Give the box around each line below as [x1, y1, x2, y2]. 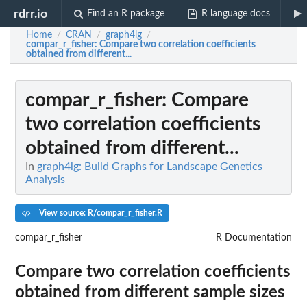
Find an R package [87, 9, 165, 19]
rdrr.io [14, 8, 48, 20]
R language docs [201, 9, 270, 19]
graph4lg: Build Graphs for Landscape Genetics [37, 161, 262, 172]
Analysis [25, 174, 65, 185]
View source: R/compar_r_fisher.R [36, 208, 162, 217]
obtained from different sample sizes [15, 284, 285, 301]
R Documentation [216, 232, 292, 243]
